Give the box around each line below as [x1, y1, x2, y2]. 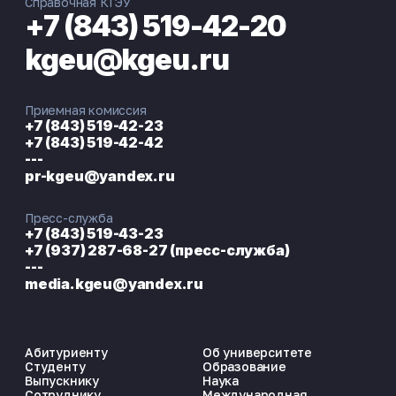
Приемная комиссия [25, 103, 147, 118]
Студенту [25, 359, 86, 375]
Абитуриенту [25, 345, 108, 361]
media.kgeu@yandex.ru [25, 275, 203, 293]
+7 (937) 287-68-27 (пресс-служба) [25, 241, 290, 260]
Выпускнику [25, 373, 99, 389]
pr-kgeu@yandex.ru [25, 167, 175, 186]
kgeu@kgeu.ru [25, 42, 229, 78]
